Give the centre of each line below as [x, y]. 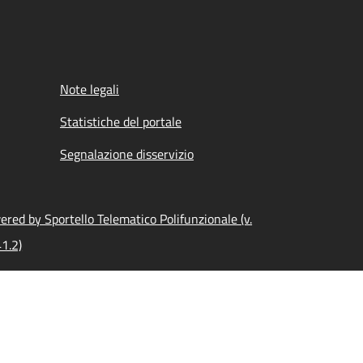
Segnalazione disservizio [127, 154]
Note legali [90, 89]
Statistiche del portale [121, 122]
